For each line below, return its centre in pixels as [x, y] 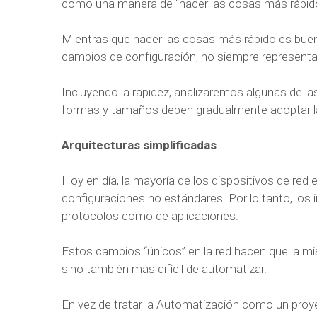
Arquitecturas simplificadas [139, 145]
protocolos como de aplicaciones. [150, 216]
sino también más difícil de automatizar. [164, 269]
